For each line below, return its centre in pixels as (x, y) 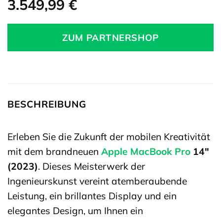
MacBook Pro (160, 151)
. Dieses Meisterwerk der (92, 166)
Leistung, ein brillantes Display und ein (92, 196)
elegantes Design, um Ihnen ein (75, 210)
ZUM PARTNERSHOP (110, 38)
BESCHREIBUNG (47, 104)
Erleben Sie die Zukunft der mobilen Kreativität (109, 136)
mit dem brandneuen (54, 151)
